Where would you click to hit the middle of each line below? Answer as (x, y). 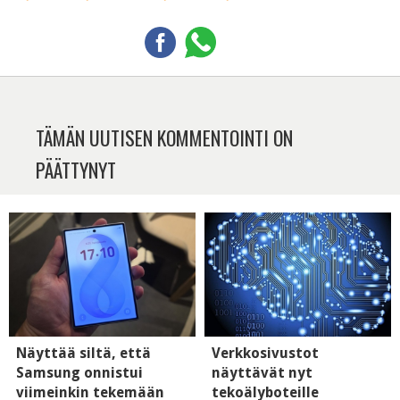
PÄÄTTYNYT (76, 169)
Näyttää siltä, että (83, 353)
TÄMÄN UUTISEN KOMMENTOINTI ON (164, 137)
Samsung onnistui (79, 372)
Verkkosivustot (265, 353)
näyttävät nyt (262, 372)
